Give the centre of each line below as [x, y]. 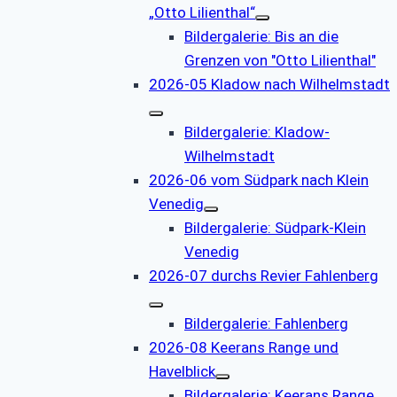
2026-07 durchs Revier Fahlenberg [264, 275]
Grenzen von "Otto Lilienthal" [280, 60]
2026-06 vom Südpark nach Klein [259, 179]
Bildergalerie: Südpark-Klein [275, 227]
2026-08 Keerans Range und [244, 347]
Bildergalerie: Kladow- [257, 132]
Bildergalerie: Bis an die [261, 36]
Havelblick [182, 371]
